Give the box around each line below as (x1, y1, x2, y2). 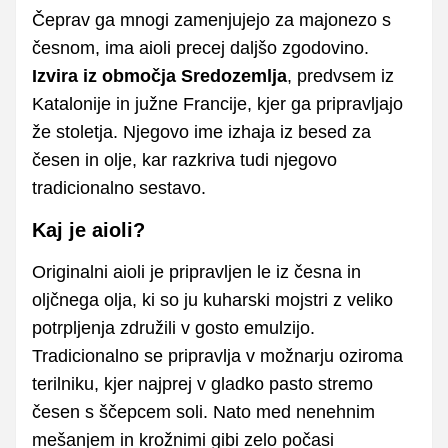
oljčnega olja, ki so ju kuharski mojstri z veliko (32, 289, 393, 310)
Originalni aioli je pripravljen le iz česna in (32, 261, 361, 282)
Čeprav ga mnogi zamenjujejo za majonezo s (32, 9, 391, 30)
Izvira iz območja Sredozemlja (32, 65, 287, 86)
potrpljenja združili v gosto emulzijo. (32, 317, 315, 338)
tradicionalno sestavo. (32, 177, 206, 198)
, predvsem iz (287, 65, 394, 86)
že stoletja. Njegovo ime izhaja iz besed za (32, 121, 371, 142)
